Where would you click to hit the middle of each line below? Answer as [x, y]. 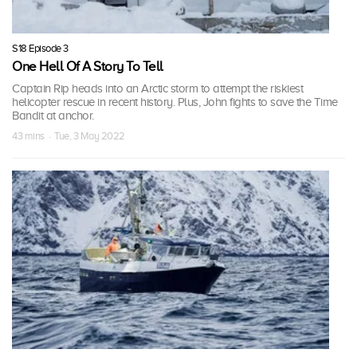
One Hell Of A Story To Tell [88, 66]
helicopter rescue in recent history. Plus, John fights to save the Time [175, 102]
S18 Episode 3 [40, 48]
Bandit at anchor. [53, 115]
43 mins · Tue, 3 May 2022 [69, 135]
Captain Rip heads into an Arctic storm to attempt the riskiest [157, 88]
